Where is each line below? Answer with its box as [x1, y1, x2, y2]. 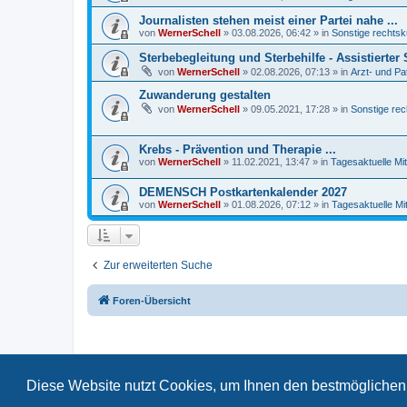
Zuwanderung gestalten [139, 87, 271, 102]
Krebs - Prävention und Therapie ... [139, 143, 336, 157]
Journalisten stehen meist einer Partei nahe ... [139, 13, 398, 27]
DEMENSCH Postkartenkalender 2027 [139, 184, 347, 199]
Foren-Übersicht [113, 294, 191, 306]
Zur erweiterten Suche [104, 258, 213, 272]
